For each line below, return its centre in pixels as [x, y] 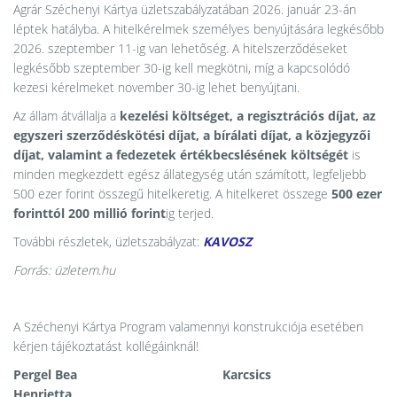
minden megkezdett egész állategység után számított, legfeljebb [190, 174]
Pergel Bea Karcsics [142, 374]
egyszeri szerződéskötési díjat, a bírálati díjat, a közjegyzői [192, 135]
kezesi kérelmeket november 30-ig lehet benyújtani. [156, 87]
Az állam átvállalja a [66, 116]
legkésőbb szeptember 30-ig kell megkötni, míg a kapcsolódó [182, 68]
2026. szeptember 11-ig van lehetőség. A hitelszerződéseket [180, 48]
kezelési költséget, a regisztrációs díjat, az [248, 116]
